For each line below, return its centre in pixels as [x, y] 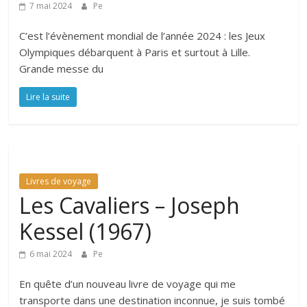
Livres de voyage [59, 181]
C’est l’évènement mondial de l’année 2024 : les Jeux [143, 35]
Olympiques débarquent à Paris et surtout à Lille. [135, 52]
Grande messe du [62, 68]
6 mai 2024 [51, 254]
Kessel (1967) [86, 231]
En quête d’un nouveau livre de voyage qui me [128, 283]
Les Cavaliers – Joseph [130, 205]
